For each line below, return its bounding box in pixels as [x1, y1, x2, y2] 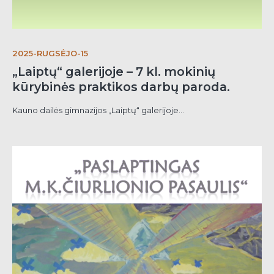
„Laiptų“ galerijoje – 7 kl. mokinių [12, 64, 215, 80]
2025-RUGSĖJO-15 [12, 48, 88, 59]
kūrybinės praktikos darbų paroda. [12, 80, 230, 95]
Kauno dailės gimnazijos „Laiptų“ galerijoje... [12, 105, 184, 116]
